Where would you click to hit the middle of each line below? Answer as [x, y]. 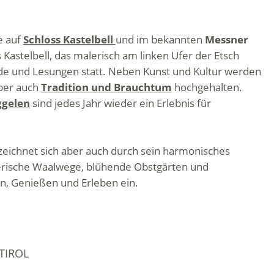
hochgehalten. [207, 87]
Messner [226, 39]
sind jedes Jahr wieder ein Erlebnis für [120, 103]
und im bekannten [160, 39]
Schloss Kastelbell [69, 39]
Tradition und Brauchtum [106, 87]
